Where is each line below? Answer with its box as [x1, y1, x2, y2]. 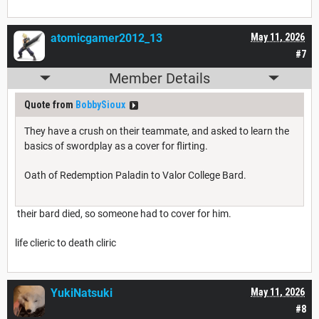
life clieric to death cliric [15, 236, 116, 249]
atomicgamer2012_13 [51, 31, 162, 45]
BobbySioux [75, 98, 125, 110]
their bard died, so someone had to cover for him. [15, 207, 231, 219]
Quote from [24, 98, 75, 110]
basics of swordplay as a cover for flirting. [24, 140, 210, 152]
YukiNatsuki [51, 286, 113, 300]
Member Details [109, 69, 210, 87]
